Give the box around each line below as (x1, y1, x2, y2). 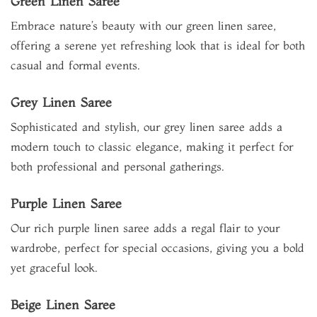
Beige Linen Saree (11, 296, 115, 313)
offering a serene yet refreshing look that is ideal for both (11, 38, 305, 52)
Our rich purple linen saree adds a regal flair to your (11, 221, 279, 235)
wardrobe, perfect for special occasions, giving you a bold (11, 241, 304, 255)
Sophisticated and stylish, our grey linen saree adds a (11, 120, 282, 134)
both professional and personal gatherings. (11, 159, 224, 173)
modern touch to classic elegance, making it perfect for (11, 139, 293, 154)
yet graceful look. (11, 260, 98, 275)
